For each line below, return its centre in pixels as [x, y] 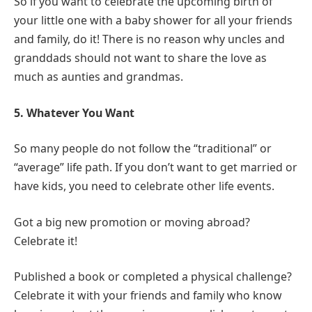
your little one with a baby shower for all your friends [153, 21]
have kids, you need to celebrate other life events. [144, 186]
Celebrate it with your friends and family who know [148, 296]
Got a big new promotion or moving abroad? [132, 222]
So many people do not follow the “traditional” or [143, 149]
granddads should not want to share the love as [140, 58]
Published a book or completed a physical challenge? [153, 277]
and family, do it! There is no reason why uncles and [149, 39]
